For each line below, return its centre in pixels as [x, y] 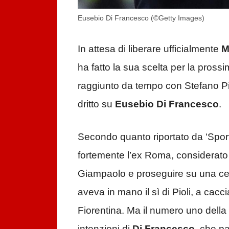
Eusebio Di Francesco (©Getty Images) [141, 18]
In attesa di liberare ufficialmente [150, 49]
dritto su [96, 104]
